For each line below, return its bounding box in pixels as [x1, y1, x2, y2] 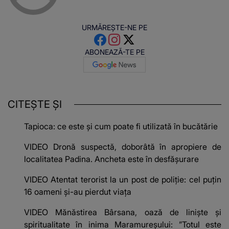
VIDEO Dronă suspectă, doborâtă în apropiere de [24, 142, 221, 152]
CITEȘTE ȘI [8, 98, 62, 111]
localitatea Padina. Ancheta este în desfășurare [24, 154, 199, 165]
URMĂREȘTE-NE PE [82, 23, 147, 32]
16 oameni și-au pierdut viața [24, 187, 131, 197]
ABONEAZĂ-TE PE [84, 48, 145, 57]
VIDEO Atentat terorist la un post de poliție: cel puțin [24, 174, 221, 185]
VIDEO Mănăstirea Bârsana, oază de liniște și [24, 207, 221, 218]
